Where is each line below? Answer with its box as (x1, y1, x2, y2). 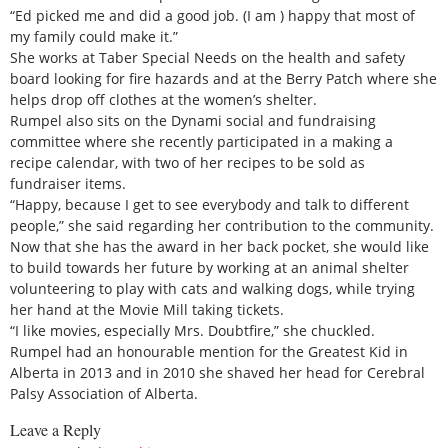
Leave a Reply (10, 419, 101, 441)
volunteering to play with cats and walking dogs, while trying (10, 278, 415, 298)
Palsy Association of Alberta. (10, 383, 198, 403)
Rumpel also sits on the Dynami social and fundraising (10, 110, 376, 130)
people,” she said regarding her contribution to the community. (10, 215, 434, 235)
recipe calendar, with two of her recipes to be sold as (10, 152, 365, 172)
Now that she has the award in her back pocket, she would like (10, 236, 429, 256)
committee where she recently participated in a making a (10, 131, 393, 151)
